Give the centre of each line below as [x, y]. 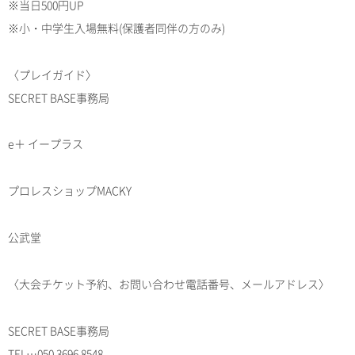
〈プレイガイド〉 [52, 74]
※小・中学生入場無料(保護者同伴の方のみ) [116, 27]
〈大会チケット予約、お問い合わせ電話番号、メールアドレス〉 [169, 284]
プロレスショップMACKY [70, 191]
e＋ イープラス [46, 144]
